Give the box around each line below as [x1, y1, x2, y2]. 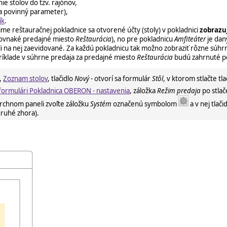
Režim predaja [157, 86, 201, 95]
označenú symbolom [111, 99, 178, 108]
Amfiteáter [174, 34, 206, 44]
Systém [90, 99, 111, 108]
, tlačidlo [48, 73, 74, 83]
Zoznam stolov [3, 73, 48, 83]
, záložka [130, 86, 157, 95]
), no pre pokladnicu [111, 34, 174, 44]
